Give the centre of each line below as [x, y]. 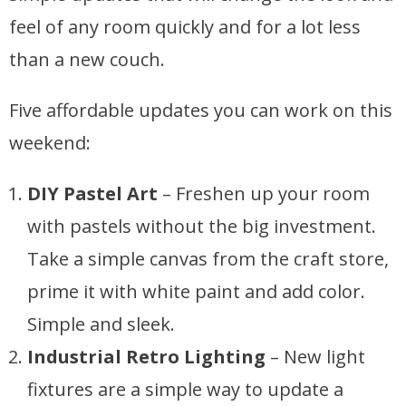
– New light [315, 357]
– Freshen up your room [264, 194]
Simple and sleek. [101, 324]
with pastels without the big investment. [202, 227]
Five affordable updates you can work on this [201, 111]
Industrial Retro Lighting [146, 357]
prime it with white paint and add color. [196, 292]
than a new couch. [87, 60]
